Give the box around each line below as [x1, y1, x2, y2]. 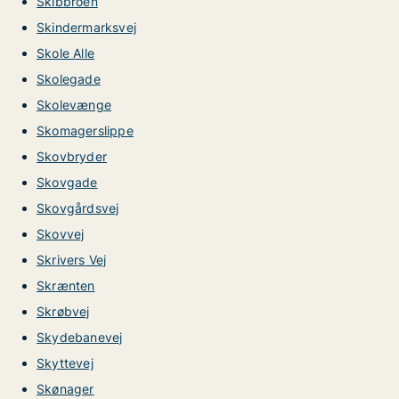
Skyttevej [37, 355, 94, 370]
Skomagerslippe [37, 123, 134, 138]
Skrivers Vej [37, 252, 107, 267]
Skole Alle [37, 45, 94, 61]
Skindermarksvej [37, 20, 136, 35]
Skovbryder [37, 149, 107, 164]
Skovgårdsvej [37, 200, 119, 216]
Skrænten [37, 278, 95, 293]
